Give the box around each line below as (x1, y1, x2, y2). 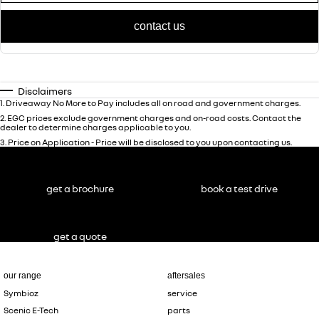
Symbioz (4, 288, 38, 298)
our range (4, 271, 41, 281)
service (167, 288, 197, 298)
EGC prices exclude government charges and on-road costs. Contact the (7, 113, 301, 123)
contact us (134, 20, 185, 32)
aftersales (167, 271, 205, 281)
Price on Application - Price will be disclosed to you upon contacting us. (8, 137, 292, 147)
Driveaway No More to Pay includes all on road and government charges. (6, 98, 300, 108)
